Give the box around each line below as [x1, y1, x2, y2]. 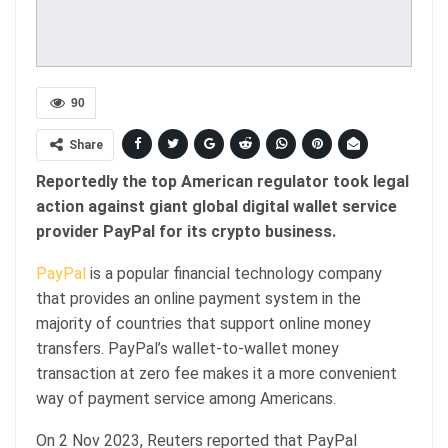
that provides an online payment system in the [36, 288, 361, 308]
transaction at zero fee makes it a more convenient [36, 363, 397, 383]
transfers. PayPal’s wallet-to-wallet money [36, 338, 339, 358]
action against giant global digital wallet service [36, 196, 397, 216]
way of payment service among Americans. [36, 388, 336, 408]
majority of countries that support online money [36, 313, 371, 333]
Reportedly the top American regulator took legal [36, 171, 409, 191]
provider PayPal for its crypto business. [36, 221, 340, 241]
